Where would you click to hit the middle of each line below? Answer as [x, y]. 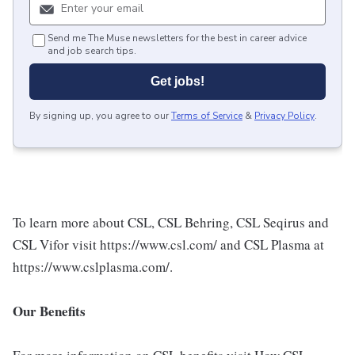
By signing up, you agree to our [99, 116]
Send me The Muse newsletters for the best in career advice [177, 38]
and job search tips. [92, 51]
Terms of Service [207, 116]
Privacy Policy [284, 116]
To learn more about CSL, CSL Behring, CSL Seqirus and [171, 222]
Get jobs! [177, 81]
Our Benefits [49, 311]
